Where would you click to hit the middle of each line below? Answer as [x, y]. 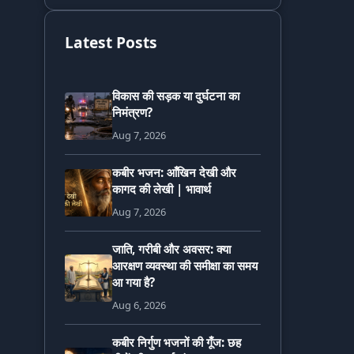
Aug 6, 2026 [139, 305]
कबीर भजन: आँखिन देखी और [174, 173]
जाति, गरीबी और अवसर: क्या [171, 249]
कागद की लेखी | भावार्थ [162, 189]
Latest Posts [111, 43]
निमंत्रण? [132, 113]
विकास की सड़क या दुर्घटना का [176, 96]
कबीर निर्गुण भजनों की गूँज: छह [177, 343]
